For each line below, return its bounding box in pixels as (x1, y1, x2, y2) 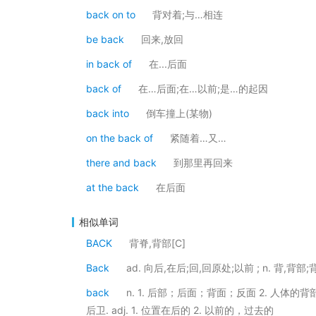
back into (86, 107, 129, 119)
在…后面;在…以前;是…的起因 (138, 83, 268, 95)
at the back (86, 181, 139, 193)
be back (86, 33, 124, 45)
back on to (86, 8, 135, 20)
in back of (86, 58, 132, 70)
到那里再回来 (174, 157, 233, 169)
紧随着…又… (170, 132, 226, 144)
